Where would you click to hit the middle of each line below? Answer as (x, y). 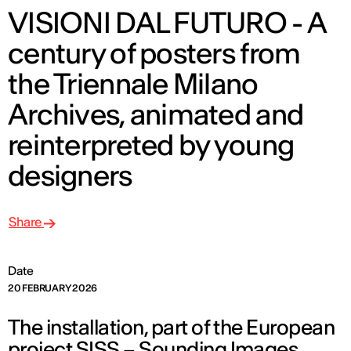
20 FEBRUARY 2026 (53, 288)
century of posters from (154, 54)
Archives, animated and (156, 115)
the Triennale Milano (133, 84)
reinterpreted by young (151, 145)
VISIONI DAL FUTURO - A (167, 23)
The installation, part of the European (172, 327)
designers (70, 176)
